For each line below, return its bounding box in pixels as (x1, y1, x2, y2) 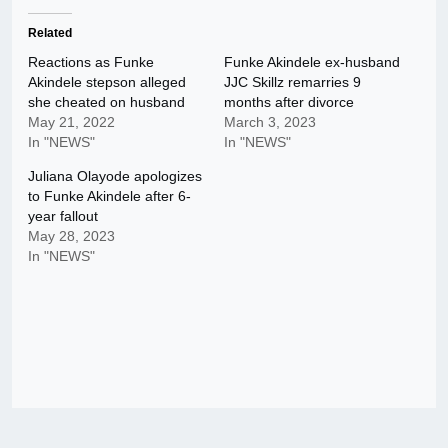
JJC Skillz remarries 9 (224, 73, 361, 90)
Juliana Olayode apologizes (28, 167, 202, 184)
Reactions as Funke (28, 53, 154, 70)
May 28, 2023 (28, 227, 115, 244)
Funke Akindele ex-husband (224, 53, 400, 70)
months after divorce (224, 93, 354, 110)
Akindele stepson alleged (28, 73, 186, 90)
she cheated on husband (28, 93, 185, 110)
